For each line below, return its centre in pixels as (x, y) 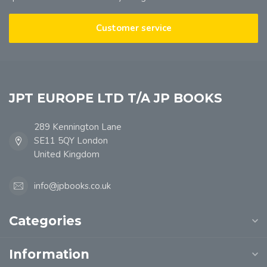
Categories (45, 221)
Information (49, 254)
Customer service (133, 28)
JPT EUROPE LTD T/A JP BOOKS (116, 98)
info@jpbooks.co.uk (72, 186)
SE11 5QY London (71, 141)
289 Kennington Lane (78, 127)
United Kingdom (67, 154)
